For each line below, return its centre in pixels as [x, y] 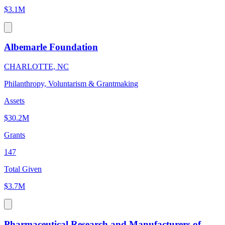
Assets [14, 101]
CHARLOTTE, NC [36, 67]
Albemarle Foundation [51, 47]
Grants [15, 135]
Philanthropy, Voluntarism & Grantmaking [71, 84]
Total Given [23, 169]
